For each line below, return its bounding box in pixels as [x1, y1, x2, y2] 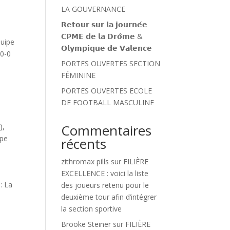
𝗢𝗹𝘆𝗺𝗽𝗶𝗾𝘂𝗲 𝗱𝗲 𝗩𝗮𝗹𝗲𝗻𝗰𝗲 [61, 43, 152, 53]
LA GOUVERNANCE [61, 4, 126, 14]
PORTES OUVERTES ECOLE [61, 86, 152, 95]
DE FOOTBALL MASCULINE [61, 98, 155, 107]
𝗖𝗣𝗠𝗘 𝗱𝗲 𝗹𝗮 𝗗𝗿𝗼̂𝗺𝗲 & [61, 31, 143, 41]
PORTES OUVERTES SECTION [61, 59, 161, 68]
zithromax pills [61, 157, 109, 166]
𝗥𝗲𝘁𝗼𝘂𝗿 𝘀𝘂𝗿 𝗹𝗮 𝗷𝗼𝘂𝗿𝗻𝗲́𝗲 [61, 20, 148, 29]
